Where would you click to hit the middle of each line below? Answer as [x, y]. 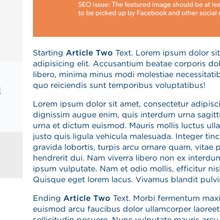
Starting [49, 53]
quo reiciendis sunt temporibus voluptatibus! [119, 85]
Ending [48, 198]
